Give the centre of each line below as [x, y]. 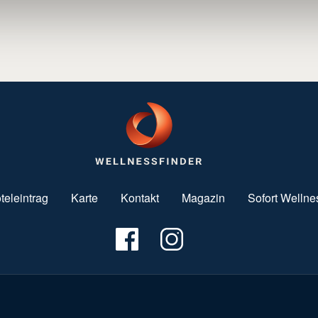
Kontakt [140, 197]
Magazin [203, 197]
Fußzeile [215, 295]
